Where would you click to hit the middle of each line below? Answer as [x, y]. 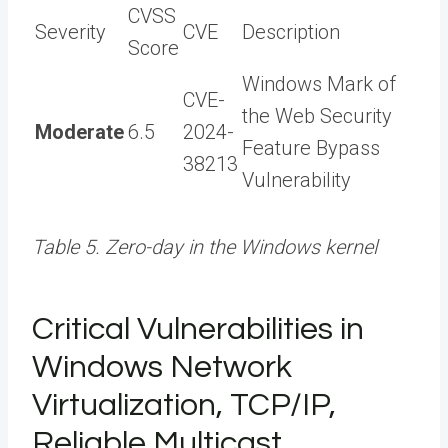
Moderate [79, 131]
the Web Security [317, 115]
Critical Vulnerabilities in [198, 329]
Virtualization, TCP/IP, [184, 405]
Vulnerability [296, 179]
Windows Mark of [319, 83]
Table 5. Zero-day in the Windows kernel [204, 246]
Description [291, 31]
